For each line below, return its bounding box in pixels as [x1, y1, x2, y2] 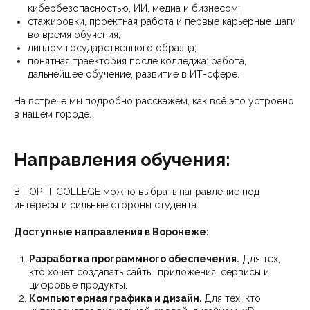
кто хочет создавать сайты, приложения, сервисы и [29, 266, 269, 277]
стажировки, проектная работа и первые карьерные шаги [28, 15, 296, 27]
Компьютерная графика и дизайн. [29, 292, 204, 304]
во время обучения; [28, 28, 120, 40]
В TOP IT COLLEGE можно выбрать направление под [14, 185, 259, 197]
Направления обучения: [14, 149, 230, 170]
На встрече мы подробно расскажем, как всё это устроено [14, 95, 294, 107]
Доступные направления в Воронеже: [14, 226, 209, 237]
